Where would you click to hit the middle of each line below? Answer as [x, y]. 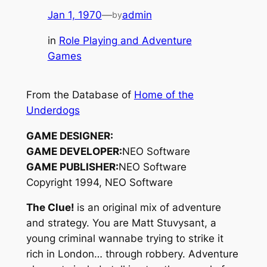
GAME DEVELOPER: [74, 151]
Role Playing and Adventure [125, 40]
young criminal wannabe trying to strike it [125, 239]
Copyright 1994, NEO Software [99, 182]
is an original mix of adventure [149, 208]
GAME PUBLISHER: [72, 167]
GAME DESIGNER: [69, 136]
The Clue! [51, 208]
